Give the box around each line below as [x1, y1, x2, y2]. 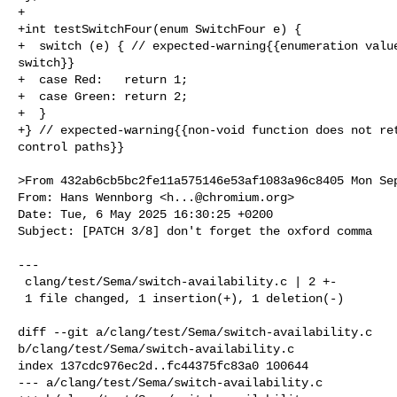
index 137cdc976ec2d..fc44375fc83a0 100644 [18, 358, 308, 373]
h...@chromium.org [167, 190, 287, 205]
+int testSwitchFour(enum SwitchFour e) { [18, 21, 301, 36]
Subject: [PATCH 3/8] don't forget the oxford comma [18, 223, 372, 238]
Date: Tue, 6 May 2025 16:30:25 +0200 [18, 206, 273, 222]
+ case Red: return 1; [18, 72, 188, 87]
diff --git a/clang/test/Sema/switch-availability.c [18, 324, 379, 339]
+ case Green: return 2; [18, 89, 188, 104]
